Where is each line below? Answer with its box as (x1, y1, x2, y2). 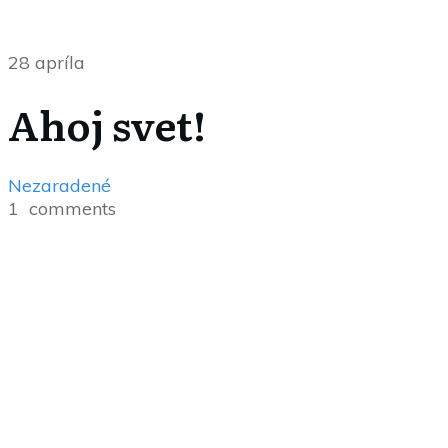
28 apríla (8, 51, 85, 74)
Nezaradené (8, 174, 111, 197)
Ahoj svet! (8, 94, 206, 153)
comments (29, 197, 116, 220)
